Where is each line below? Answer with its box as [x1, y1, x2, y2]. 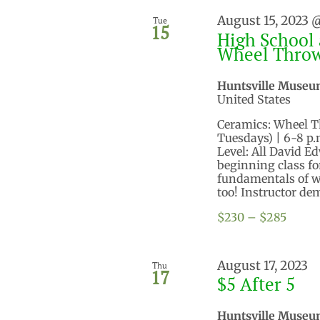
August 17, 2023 [216, 257, 308, 274]
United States [216, 91, 291, 106]
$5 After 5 [216, 271, 295, 296]
